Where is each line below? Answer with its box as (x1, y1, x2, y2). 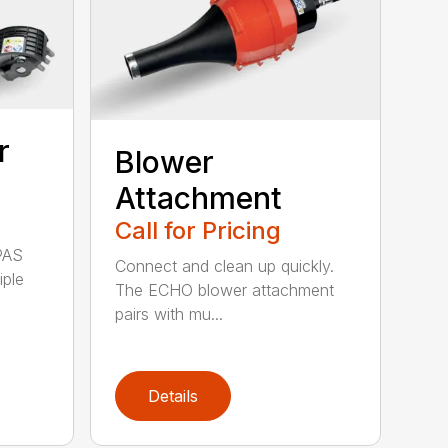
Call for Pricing (115, 215, 282, 245)
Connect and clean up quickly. (115, 255, 335, 276)
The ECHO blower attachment (115, 279, 335, 300)
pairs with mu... (115, 303, 224, 324)
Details (148, 385, 199, 406)
